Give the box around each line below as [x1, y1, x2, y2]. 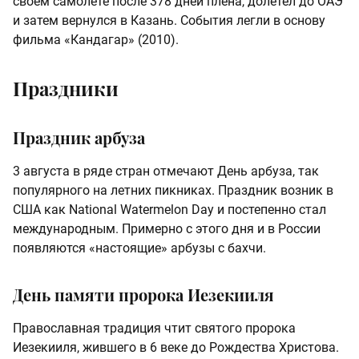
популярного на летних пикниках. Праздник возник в [13, 182, 333, 198]
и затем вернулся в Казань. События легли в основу [13, 12, 325, 28]
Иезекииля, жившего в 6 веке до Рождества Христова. [13, 339, 339, 355]
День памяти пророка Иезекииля [13, 283, 274, 305]
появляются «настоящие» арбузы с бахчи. [13, 240, 266, 256]
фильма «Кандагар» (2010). [13, 31, 179, 47]
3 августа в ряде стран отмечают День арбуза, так [13, 163, 319, 179]
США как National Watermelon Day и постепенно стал [13, 201, 326, 217]
